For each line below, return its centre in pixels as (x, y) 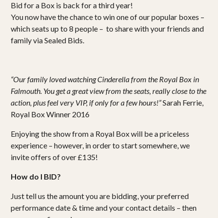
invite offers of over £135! (54, 157)
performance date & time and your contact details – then (104, 207)
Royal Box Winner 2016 (50, 114)
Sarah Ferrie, (182, 102)
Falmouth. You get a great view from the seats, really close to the (109, 91)
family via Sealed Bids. (48, 40)
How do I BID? (36, 176)
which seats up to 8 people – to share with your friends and (108, 28)
